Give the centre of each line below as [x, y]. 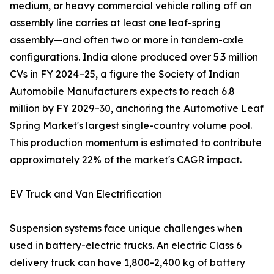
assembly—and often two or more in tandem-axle [127, 40]
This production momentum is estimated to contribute [136, 143]
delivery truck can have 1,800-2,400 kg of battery [128, 263]
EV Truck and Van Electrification [86, 194]
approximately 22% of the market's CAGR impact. [126, 160]
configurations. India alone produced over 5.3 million [134, 57]
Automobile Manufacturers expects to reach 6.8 [122, 91]
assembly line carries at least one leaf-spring [115, 23]
